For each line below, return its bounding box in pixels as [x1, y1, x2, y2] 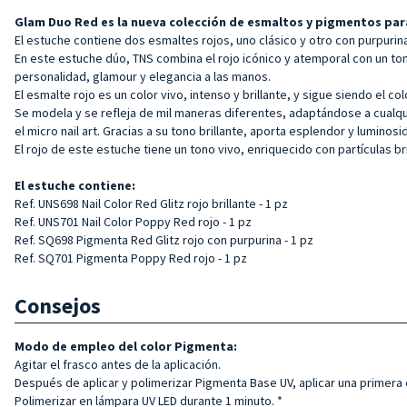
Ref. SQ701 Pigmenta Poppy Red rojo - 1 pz [15, 249, 247, 266]
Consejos [15, 291, 101, 320]
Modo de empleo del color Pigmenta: [15, 337, 237, 354]
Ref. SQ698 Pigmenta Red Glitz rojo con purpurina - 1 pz [15, 231, 313, 248]
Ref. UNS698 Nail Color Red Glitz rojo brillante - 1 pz [15, 194, 288, 212]
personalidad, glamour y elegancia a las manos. [15, 67, 271, 84]
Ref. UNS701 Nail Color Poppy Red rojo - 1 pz [15, 213, 252, 230]
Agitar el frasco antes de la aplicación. [15, 355, 221, 372]
